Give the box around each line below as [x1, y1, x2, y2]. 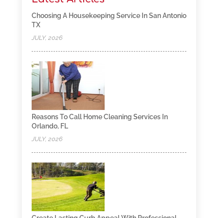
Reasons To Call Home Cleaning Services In [31, 113, 168, 121]
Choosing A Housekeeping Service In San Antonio [31, 12, 186, 20]
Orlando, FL [31, 122, 68, 130]
